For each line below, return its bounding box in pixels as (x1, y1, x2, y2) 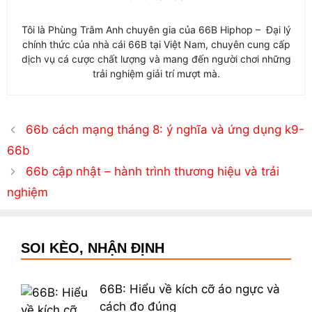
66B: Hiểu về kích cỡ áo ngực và (99, 282, 280, 297)
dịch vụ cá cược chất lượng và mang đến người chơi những (21, 53, 291, 65)
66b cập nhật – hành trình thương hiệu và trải (26, 164, 280, 179)
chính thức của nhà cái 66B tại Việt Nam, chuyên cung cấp (22, 38, 290, 51)
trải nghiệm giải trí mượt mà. (92, 68, 220, 80)
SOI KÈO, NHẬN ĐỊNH (21, 240, 164, 256)
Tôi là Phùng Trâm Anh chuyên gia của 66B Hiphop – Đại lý (21, 24, 291, 36)
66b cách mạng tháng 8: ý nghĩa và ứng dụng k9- (26, 123, 305, 137)
